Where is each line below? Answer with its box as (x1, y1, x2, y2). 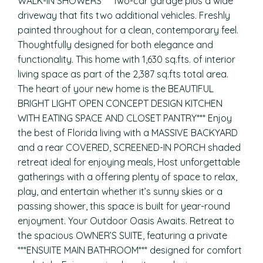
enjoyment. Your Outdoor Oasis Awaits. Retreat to (18, 215, 234, 227)
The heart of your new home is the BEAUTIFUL (18, 83, 214, 95)
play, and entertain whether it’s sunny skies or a (18, 186, 222, 197)
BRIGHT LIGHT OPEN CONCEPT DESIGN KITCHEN (18, 97, 222, 109)
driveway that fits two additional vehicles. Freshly (18, 9, 230, 21)
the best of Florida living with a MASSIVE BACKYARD (18, 127, 238, 139)
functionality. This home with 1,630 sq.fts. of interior (18, 53, 235, 65)
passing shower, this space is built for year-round (18, 200, 230, 212)
